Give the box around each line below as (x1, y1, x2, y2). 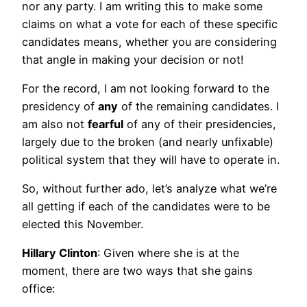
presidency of (22, 99, 98, 113)
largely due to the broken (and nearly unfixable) (22, 134, 273, 149)
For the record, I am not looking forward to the (22, 81, 269, 95)
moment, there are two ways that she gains (22, 264, 253, 278)
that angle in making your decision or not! (22, 52, 244, 66)
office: (22, 282, 55, 296)
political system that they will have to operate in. (22, 152, 280, 167)
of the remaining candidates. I (118, 99, 279, 113)
